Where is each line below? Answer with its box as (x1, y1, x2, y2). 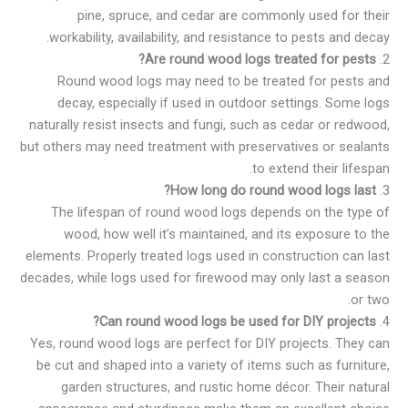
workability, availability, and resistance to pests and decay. (49, 29, 390, 46)
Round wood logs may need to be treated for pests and (57, 73, 390, 90)
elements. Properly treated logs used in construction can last (25, 248, 390, 265)
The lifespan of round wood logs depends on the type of (51, 204, 390, 221)
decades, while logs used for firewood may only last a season (20, 270, 390, 287)
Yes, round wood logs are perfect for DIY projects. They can (30, 335, 390, 352)
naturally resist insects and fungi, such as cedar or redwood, (29, 117, 390, 134)
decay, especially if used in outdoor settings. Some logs (57, 95, 390, 112)
